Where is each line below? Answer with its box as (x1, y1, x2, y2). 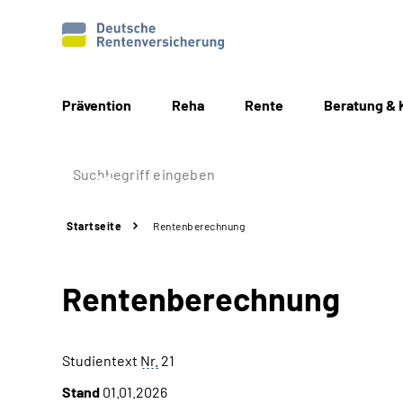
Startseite (67, 219, 121, 232)
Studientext (62, 352, 140, 369)
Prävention (62, 96, 131, 113)
